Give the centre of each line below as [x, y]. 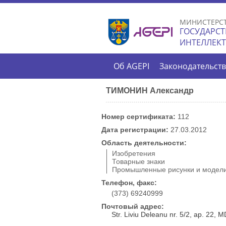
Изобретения [134, 153]
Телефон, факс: [130, 182]
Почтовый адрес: [134, 206]
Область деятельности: [145, 143]
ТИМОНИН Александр [150, 90]
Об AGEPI [132, 66]
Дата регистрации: [136, 129]
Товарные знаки [138, 161]
